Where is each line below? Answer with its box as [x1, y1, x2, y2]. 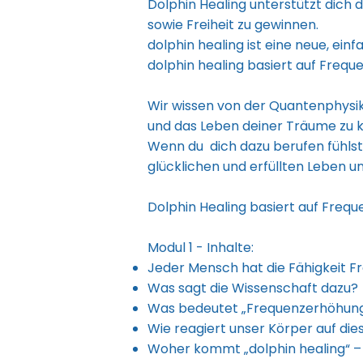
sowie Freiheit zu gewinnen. [147, 15, 318, 35]
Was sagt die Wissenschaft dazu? [147, 279, 358, 298]
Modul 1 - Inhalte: [147, 238, 254, 258]
